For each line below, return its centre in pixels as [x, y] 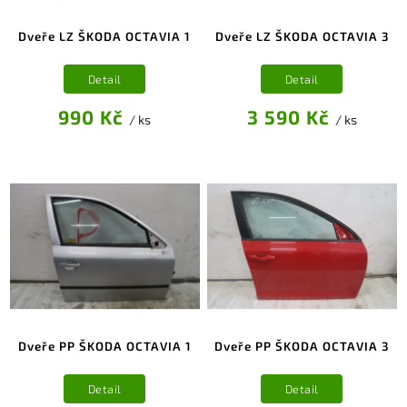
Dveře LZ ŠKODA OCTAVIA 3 [302, 37]
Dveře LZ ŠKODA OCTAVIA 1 [105, 37]
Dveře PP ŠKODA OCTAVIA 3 [302, 347]
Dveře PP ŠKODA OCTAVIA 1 [104, 347]
